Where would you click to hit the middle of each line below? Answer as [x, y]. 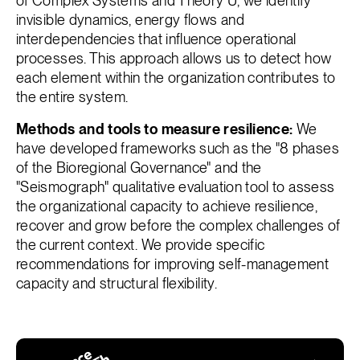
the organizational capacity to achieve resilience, [167, 207]
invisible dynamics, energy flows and [130, 20]
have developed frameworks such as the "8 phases [178, 149]
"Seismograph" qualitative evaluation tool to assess [176, 187]
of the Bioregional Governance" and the [139, 168]
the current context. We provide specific [141, 245]
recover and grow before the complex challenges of [178, 226]
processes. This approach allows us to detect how [174, 59]
